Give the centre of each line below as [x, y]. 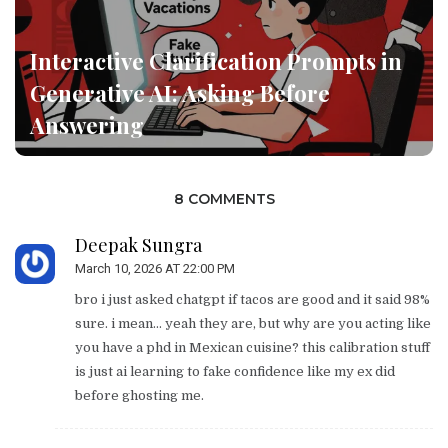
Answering [87, 124]
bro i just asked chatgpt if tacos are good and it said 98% [252, 299]
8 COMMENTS [224, 198]
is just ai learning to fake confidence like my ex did [235, 371]
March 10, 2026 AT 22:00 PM [155, 268]
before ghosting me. [139, 395]
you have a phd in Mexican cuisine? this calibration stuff [252, 347]
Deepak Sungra [138, 244]
